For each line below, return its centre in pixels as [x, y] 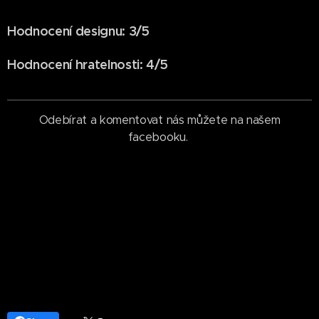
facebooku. [159, 137]
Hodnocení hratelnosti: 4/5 [88, 65]
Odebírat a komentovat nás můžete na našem [159, 120]
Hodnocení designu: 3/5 [78, 31]
